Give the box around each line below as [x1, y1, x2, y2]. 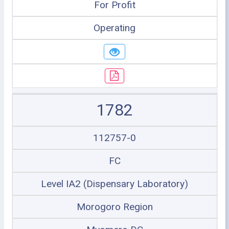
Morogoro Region [76, 201, 153, 213]
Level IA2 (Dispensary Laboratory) [41, 178, 188, 190]
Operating [94, 22, 135, 34]
